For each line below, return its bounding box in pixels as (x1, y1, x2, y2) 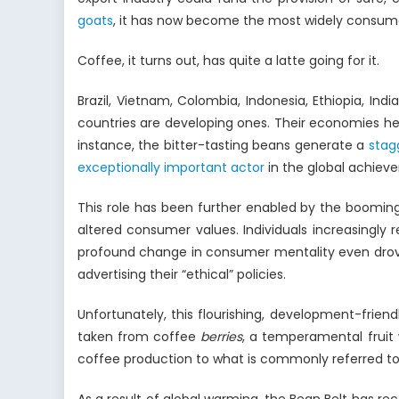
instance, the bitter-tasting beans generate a (77, 136, 369, 155)
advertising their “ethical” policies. (77, 265, 286, 284)
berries (200, 328, 243, 346)
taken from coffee (77, 328, 201, 346)
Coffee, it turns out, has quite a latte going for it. (77, 52, 379, 70)
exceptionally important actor (77, 159, 265, 177)
